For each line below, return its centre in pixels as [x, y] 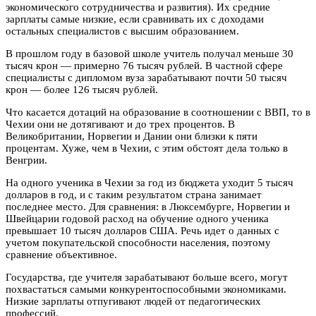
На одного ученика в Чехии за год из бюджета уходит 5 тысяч [150, 182]
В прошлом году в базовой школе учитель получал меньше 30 [150, 53]
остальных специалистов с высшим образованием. [122, 31]
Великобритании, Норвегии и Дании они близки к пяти [132, 136]
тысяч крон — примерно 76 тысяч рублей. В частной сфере [144, 65]
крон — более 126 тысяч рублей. [82, 89]
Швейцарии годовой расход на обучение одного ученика [137, 218]
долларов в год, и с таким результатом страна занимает [134, 194]
